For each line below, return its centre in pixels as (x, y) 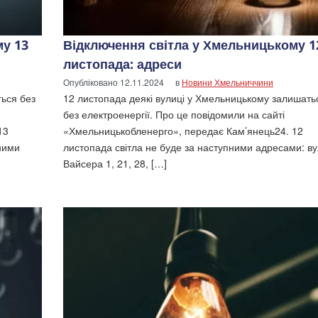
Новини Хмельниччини (227, 82)
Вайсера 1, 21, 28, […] (115, 163)
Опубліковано (92, 82)
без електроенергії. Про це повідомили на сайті (174, 114)
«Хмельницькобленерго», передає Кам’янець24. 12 (183, 130)
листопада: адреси (122, 64)
